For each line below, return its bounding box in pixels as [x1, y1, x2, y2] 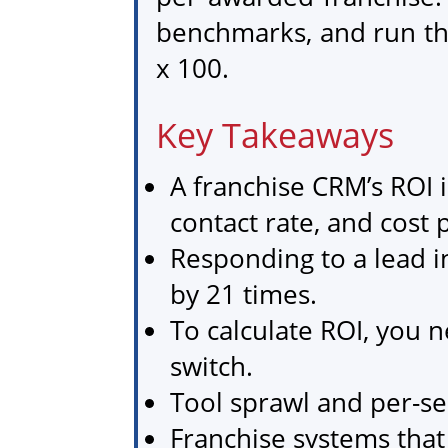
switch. [170, 347, 254, 384]
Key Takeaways [156, 111, 395, 158]
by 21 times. [170, 275, 318, 312]
